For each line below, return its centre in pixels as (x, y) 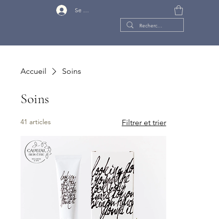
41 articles (36, 121)
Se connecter (93, 10)
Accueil (34, 71)
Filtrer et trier (144, 122)
